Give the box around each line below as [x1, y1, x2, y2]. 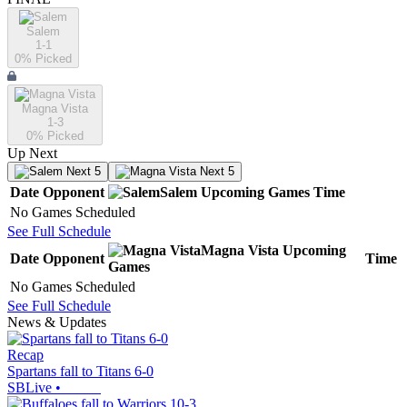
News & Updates [7, 314, 106, 331]
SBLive [7, 380, 52, 396]
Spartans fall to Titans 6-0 [7, 363, 154, 380]
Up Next [7, 145, 57, 162]
